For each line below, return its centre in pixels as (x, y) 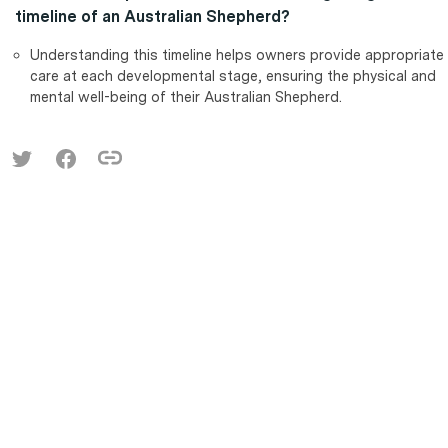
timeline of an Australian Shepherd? (152, 17)
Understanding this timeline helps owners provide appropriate (237, 55)
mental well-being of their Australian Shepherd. (186, 97)
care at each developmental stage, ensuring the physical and (233, 76)
